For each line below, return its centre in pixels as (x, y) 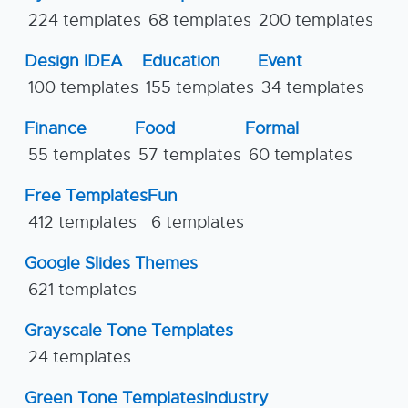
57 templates (190, 154)
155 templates (200, 87)
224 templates (85, 20)
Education (181, 61)
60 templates (301, 154)
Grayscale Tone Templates (129, 330)
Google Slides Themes (111, 263)
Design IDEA (74, 61)
